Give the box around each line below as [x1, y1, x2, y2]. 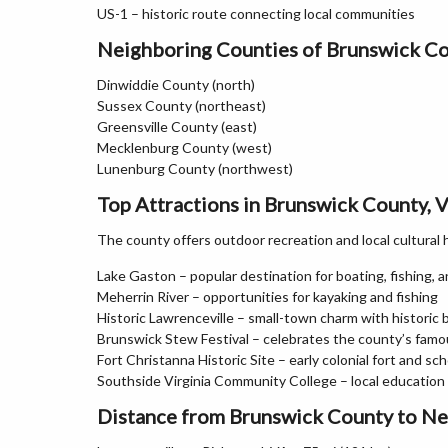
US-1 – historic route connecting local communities [97, 5, 415, 22]
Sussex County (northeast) [97, 97, 266, 114]
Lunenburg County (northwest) [97, 160, 293, 177]
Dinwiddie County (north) [97, 76, 255, 93]
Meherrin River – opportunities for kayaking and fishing [97, 288, 438, 305]
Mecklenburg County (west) [97, 139, 272, 156]
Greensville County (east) [97, 118, 257, 135]
